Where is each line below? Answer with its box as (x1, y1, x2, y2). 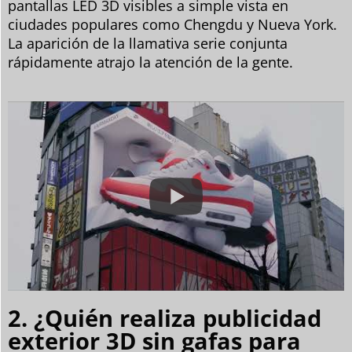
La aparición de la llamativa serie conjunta (8, 34, 288, 53)
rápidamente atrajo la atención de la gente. (8, 53, 293, 72)
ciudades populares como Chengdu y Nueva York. (8, 15, 337, 35)
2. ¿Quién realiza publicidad (8, 302, 321, 333)
